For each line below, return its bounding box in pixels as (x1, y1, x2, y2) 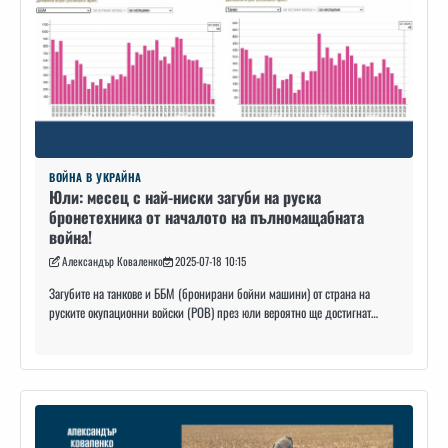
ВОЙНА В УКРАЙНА (49, 168, 142, 185)
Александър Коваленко (62, 252, 163, 269)
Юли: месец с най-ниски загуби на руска (49, 184, 321, 209)
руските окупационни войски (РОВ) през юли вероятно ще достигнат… (49, 302, 378, 322)
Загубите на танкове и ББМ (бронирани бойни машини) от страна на (49, 283, 370, 303)
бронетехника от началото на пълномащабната (49, 204, 364, 229)
